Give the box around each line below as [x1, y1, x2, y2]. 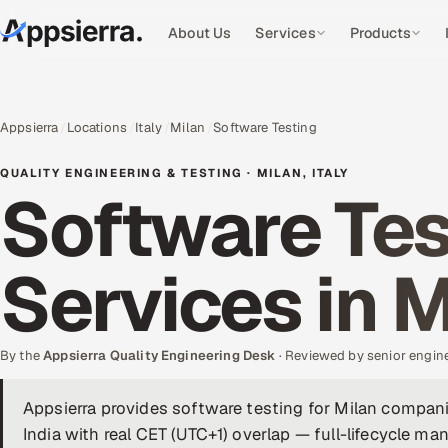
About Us [168, 24, 232, 42]
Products [349, 24, 411, 42]
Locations [66, 119, 128, 136]
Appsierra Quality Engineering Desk [43, 347, 276, 364]
